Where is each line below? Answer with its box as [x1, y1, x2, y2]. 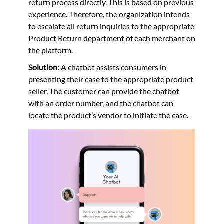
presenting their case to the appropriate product [28, 74, 193, 84]
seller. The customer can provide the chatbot [28, 86, 179, 96]
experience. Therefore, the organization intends [28, 9, 190, 19]
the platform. [28, 45, 73, 55]
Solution [28, 62, 57, 72]
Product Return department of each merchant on [28, 33, 195, 43]
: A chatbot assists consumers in [57, 62, 166, 72]
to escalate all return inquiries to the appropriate [28, 21, 194, 31]
